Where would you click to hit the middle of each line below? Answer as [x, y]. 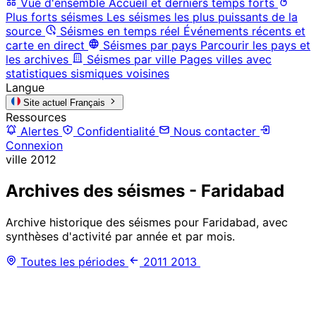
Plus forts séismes [54, 17]
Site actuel [45, 102]
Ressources [36, 117]
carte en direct [45, 45]
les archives [37, 59]
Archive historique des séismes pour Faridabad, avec [147, 222]
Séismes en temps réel [120, 31]
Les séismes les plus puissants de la [202, 17]
